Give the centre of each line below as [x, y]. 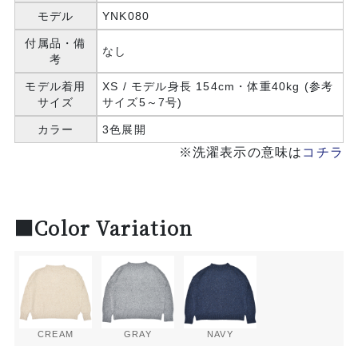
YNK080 [126, 16]
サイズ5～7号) [142, 103]
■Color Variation [103, 228]
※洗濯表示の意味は [241, 153]
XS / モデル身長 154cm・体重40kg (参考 [218, 87]
